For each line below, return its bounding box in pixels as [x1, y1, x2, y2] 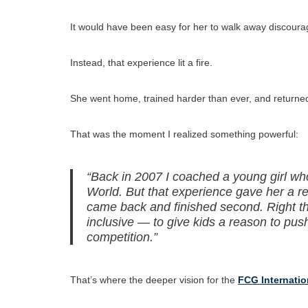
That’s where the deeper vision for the [70, 274, 238, 285]
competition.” [87, 230, 157, 244]
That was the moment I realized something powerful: [70, 128, 298, 140]
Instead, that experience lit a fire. [70, 56, 212, 68]
